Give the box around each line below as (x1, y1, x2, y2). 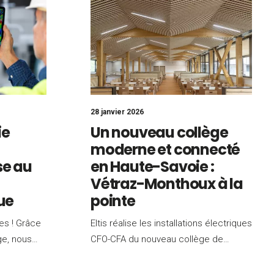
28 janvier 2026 (91, 108, 144, 116)
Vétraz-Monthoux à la (91, 174, 243, 194)
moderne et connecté (91, 139, 240, 160)
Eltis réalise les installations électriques (91, 218, 252, 229)
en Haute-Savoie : (91, 157, 214, 177)
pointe (91, 191, 135, 211)
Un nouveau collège (91, 122, 228, 143)
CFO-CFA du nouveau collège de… (91, 234, 229, 245)
